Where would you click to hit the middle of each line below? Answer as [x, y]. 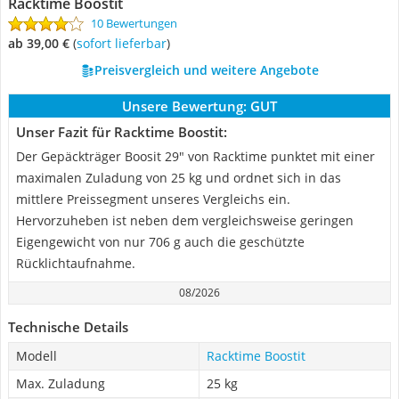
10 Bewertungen [134, 23]
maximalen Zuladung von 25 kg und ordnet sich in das [179, 178]
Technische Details [68, 327]
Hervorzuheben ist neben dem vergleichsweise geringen [185, 220]
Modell [37, 356]
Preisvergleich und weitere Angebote [206, 70]
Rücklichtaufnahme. [76, 263]
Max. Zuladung [61, 383]
